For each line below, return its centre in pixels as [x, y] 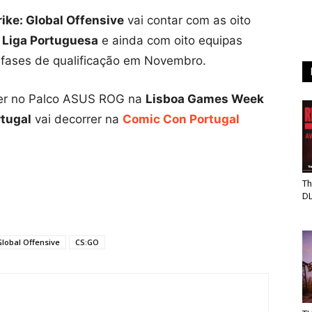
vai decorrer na [77, 119]
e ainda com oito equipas [170, 40]
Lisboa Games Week [205, 99]
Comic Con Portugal [181, 119]
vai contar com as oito [187, 20]
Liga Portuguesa [50, 40]
